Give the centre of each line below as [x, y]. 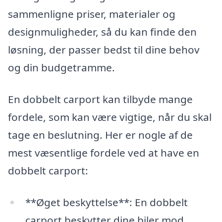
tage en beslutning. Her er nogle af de [100, 135]
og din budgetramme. [61, 68]
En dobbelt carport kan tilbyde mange [100, 99]
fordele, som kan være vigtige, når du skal [110, 117]
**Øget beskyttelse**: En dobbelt [106, 202]
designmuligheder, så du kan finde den [102, 32]
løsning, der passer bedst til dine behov [104, 50]
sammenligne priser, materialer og [92, 14]
